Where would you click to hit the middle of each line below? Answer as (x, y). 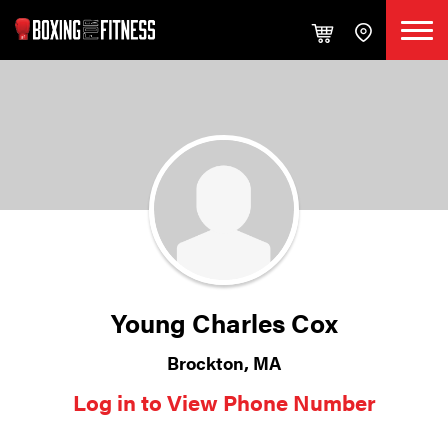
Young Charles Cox (224, 322)
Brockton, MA (224, 362)
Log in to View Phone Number (224, 401)
